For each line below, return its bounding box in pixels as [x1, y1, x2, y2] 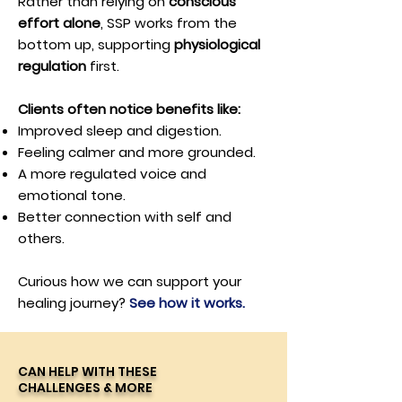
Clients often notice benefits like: [18, 100, 240, 118]
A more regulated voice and [18, 164, 206, 183]
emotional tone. [18, 186, 126, 205]
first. [86, 57, 119, 75]
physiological [174, 35, 260, 54]
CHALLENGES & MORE [18, 379, 153, 397]
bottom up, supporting [18, 35, 174, 54]
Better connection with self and [18, 207, 232, 226]
